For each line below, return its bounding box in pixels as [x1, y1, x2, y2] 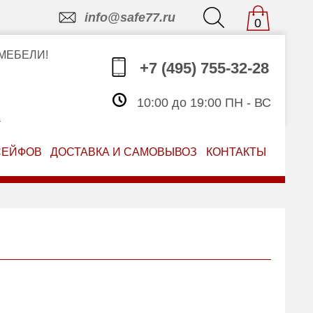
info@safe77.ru [84, 10, 175, 24]
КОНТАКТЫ [206, 146, 267, 158]
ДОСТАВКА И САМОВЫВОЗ [50, 146, 198, 158]
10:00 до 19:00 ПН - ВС [133, 96, 271, 110]
